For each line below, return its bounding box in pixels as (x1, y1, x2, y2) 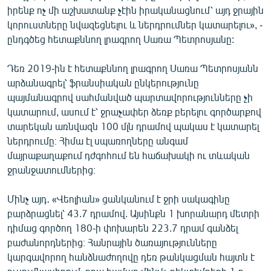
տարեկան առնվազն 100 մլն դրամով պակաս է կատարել (7, 120, 259, 132)
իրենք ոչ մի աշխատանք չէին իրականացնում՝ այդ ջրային (7, 4, 264, 16)
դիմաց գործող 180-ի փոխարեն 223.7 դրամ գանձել (7, 221, 238, 233)
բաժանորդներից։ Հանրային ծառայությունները (7, 236, 217, 248)
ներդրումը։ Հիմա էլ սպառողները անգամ (7, 134, 188, 146)
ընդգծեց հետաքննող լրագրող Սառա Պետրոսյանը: (7, 33, 234, 45)
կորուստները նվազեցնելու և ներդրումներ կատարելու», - (7, 18, 263, 30)
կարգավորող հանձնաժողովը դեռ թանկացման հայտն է (7, 250, 255, 263)
